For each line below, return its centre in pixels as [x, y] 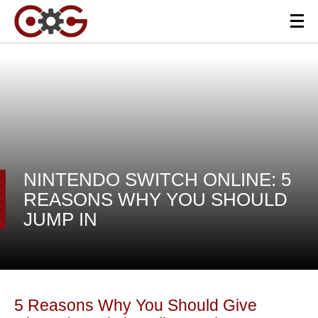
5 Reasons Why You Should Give [136, 306]
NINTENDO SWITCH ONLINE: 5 [157, 179]
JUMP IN [60, 219]
